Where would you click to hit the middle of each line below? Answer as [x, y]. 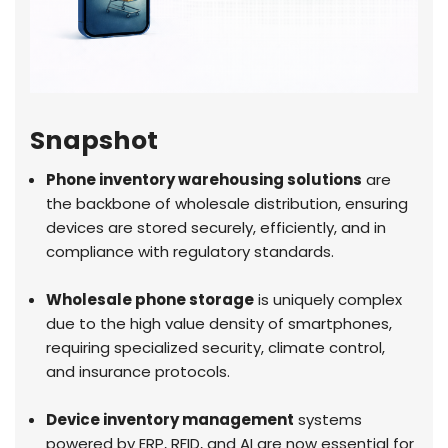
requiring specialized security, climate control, [216, 347]
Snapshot [94, 140]
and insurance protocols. [138, 371]
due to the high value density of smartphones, [219, 323]
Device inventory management [170, 419]
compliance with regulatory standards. [190, 251]
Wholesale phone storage [150, 299]
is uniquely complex [328, 299]
